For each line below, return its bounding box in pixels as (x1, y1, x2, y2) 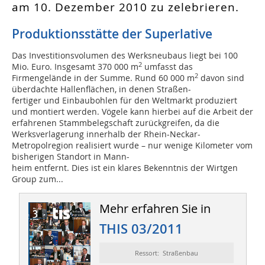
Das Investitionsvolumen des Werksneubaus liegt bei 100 (12, 50, 238, 62)
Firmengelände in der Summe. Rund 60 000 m (12, 72, 195, 84)
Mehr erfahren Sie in (99, 201, 211, 217)
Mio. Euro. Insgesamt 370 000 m (12, 61, 138, 73)
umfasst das (142, 61, 193, 73)
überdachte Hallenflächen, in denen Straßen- (12, 83, 191, 95)
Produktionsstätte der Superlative (12, 25, 212, 43)
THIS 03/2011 (99, 220, 183, 238)
